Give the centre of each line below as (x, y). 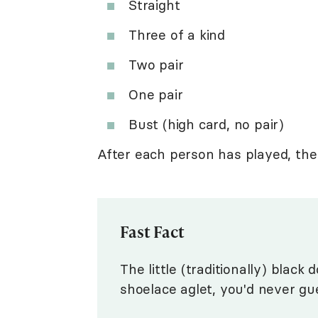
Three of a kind (177, 34)
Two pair (156, 64)
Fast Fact (152, 231)
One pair (156, 94)
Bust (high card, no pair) (206, 124)
